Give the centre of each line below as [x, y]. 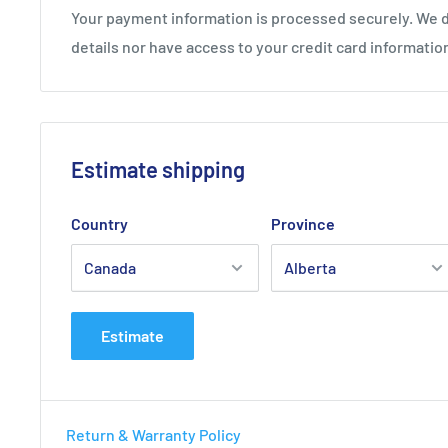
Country [99, 223]
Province [303, 223]
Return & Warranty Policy [153, 434]
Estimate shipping [158, 168]
